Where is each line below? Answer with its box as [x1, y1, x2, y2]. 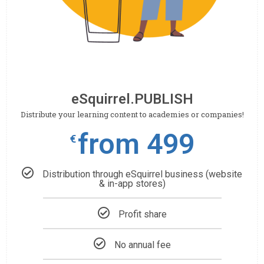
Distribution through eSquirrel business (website [42, 169, 242, 180]
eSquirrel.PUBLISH [71, 91, 193, 108]
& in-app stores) [98, 178, 166, 190]
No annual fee [114, 239, 171, 251]
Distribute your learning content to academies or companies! [20, 109, 244, 120]
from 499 [77, 127, 194, 161]
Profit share [118, 209, 167, 220]
